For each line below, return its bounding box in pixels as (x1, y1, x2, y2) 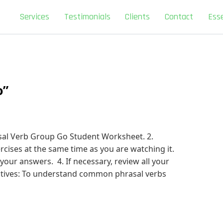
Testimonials (64, 11, 111, 22)
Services (19, 11, 50, 22)
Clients (125, 11, 150, 22)
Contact (165, 11, 194, 22)
